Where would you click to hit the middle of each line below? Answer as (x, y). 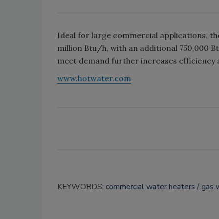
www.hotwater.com (94, 78)
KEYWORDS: (81, 187)
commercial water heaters (150, 187)
